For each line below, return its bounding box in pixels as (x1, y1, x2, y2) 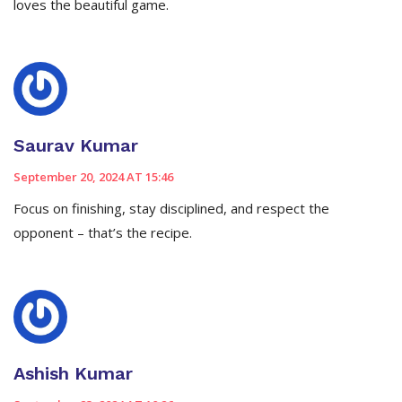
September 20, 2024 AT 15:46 (13, 169, 173, 186)
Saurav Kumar (13, 135, 138, 157)
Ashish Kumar (13, 363, 133, 385)
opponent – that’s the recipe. (13, 223, 192, 242)
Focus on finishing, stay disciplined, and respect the (13, 199, 329, 218)
